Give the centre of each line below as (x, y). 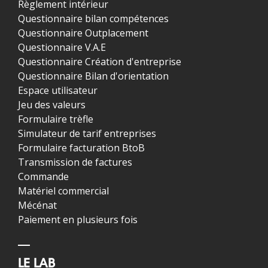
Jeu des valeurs (52, 105)
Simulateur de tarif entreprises (87, 134)
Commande (43, 177)
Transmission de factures (75, 162)
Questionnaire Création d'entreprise (100, 62)
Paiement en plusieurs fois (78, 220)
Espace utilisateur (58, 91)
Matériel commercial (63, 191)
